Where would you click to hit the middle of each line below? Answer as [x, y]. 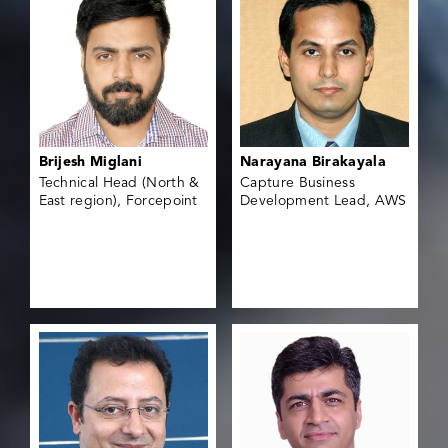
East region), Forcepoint [118, 201]
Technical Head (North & [119, 183]
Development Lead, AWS [323, 201]
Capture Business [297, 183]
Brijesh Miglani [90, 162]
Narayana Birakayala [313, 162]
